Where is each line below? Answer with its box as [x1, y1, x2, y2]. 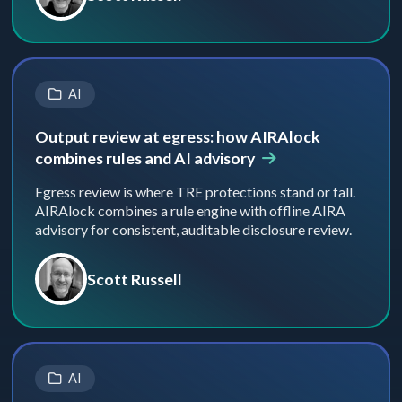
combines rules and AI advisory [34, 147, 258, 168]
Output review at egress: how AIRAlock [34, 126, 320, 146]
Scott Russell [86, 268, 182, 289]
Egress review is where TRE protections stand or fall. [34, 182, 355, 200]
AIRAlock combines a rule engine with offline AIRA [34, 201, 345, 219]
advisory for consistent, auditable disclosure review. [34, 220, 352, 238]
